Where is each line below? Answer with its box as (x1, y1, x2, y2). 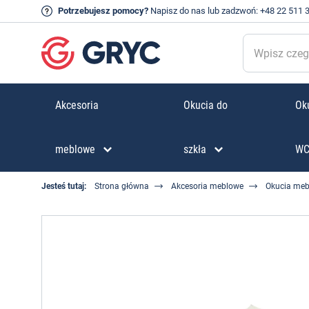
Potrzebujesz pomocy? (58, 6, 148, 16)
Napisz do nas (150, 6, 206, 16)
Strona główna (94, 181, 149, 191)
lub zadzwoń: (206, 6, 260, 16)
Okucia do (183, 99, 228, 112)
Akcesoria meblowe (171, 181, 243, 191)
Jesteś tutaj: (41, 181, 86, 191)
